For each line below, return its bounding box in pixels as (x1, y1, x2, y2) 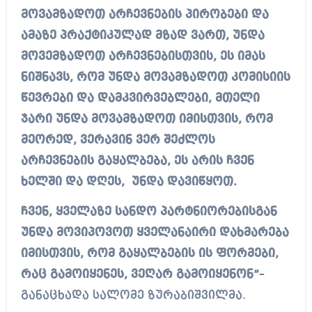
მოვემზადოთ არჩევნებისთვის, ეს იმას (20, 51, 265, 63)
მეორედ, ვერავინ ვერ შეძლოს (20, 134, 215, 147)
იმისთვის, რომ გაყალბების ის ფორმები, (20, 248, 279, 260)
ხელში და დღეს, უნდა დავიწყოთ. (20, 176, 240, 189)
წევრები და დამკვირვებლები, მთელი (20, 93, 260, 105)
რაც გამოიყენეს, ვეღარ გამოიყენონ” (20, 269, 259, 281)
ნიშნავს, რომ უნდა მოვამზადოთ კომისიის (20, 72, 290, 84)
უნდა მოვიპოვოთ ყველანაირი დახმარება (20, 227, 289, 240)
